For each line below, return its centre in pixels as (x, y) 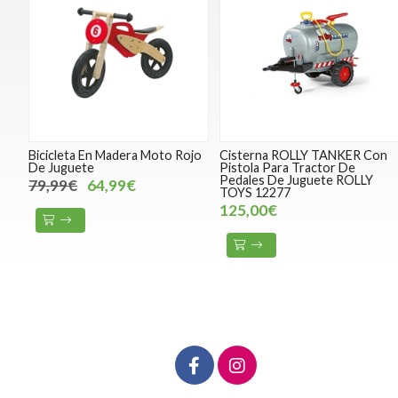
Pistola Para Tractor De (288, 168)
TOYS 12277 (255, 193)
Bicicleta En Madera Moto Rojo (115, 155)
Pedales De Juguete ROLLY (297, 180)
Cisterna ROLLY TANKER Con (304, 155)
